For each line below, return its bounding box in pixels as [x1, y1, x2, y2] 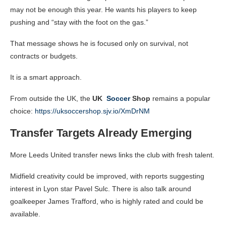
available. [10, 210, 40, 218]
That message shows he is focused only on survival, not [10, 39, 188, 48]
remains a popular [150, 94, 210, 103]
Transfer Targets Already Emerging [10, 127, 192, 140]
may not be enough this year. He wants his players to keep [10, 6, 197, 14]
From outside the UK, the [10, 94, 92, 103]
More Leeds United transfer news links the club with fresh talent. [10, 151, 214, 159]
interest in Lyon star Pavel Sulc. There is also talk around [10, 185, 191, 193]
